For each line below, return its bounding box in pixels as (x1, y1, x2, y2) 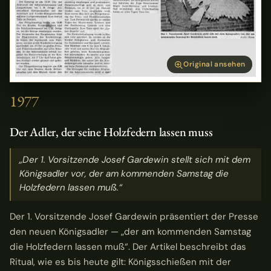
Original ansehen (183, 59, 246, 70)
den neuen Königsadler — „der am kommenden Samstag (10, 225, 251, 238)
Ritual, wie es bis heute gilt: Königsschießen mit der (10, 255, 231, 268)
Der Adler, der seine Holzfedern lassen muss (10, 123, 213, 140)
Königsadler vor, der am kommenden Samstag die (19, 168, 229, 180)
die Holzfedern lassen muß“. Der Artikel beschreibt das (10, 240, 246, 253)
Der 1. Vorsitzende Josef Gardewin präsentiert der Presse (10, 210, 258, 223)
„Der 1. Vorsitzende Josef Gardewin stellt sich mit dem (19, 154, 251, 166)
